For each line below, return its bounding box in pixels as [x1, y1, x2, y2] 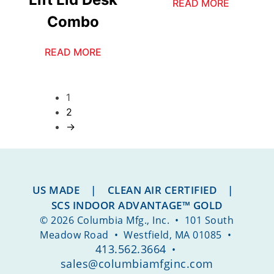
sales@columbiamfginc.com [60, 256, 213, 272]
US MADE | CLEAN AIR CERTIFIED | [32, 183, 242, 198]
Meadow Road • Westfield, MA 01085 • [40, 228, 234, 242]
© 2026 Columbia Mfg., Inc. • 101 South [40, 213, 234, 228]
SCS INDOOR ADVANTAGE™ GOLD [51, 198, 223, 213]
